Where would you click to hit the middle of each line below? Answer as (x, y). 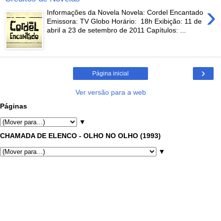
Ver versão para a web (110, 92)
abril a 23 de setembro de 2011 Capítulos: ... (117, 30)
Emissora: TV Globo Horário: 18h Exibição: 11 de (125, 21)
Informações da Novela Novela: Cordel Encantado (125, 13)
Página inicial (110, 73)
